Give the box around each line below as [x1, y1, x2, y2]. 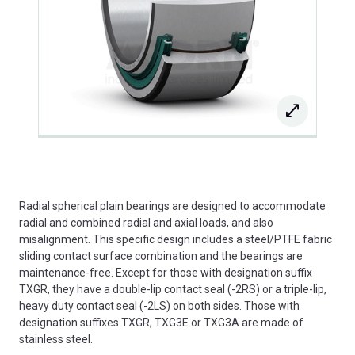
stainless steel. [19, 332, 93, 345]
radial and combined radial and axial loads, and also [19, 216, 273, 229]
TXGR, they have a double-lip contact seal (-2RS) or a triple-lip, [19, 282, 326, 296]
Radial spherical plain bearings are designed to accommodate [19, 199, 326, 212]
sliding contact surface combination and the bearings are [19, 249, 303, 262]
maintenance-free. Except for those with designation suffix [19, 265, 312, 279]
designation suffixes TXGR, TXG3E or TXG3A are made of [19, 315, 303, 329]
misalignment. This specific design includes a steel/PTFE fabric [19, 232, 332, 246]
